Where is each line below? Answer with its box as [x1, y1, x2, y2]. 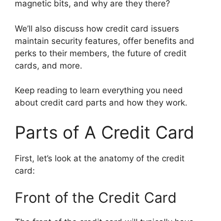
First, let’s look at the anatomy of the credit [15, 153, 184, 163]
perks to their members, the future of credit [15, 48, 186, 58]
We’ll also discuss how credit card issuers [15, 23, 179, 34]
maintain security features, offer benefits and [15, 36, 194, 46]
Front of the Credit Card [15, 189, 177, 206]
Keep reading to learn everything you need [15, 85, 183, 95]
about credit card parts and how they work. [15, 98, 187, 108]
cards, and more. [15, 60, 82, 71]
